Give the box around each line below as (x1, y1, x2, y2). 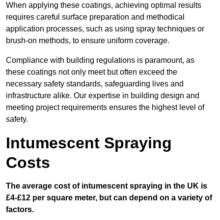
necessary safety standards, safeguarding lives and (6, 80, 184, 88)
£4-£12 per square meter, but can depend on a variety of (6, 193, 212, 202)
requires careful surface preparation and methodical (6, 13, 185, 22)
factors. (6, 205, 34, 214)
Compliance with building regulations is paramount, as (6, 56, 194, 65)
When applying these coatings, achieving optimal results (6, 1, 201, 10)
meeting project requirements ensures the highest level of (6, 103, 204, 112)
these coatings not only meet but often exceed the (6, 68, 177, 77)
